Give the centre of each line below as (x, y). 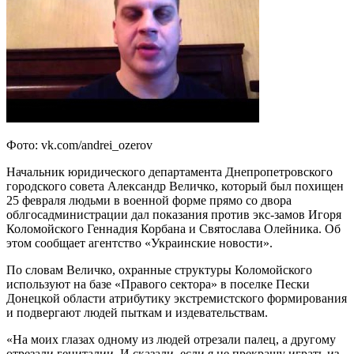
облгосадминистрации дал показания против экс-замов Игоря (174, 214)
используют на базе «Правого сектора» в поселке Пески (158, 284)
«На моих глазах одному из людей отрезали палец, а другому (171, 339)
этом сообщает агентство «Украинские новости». (139, 243)
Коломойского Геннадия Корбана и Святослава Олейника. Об (173, 228)
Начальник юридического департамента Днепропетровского (169, 171)
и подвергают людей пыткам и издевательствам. (137, 312)
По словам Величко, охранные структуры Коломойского (159, 269)
